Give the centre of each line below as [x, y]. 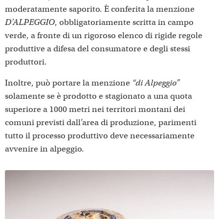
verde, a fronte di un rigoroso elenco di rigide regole [104, 35]
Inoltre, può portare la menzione [68, 83]
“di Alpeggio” [156, 83]
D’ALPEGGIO [30, 22]
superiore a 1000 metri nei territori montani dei [95, 109]
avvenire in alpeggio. [44, 149]
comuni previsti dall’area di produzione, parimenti [101, 122]
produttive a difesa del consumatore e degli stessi [98, 49]
